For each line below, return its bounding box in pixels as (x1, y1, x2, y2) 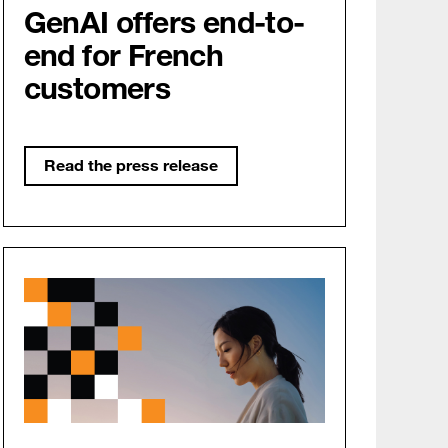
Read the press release (43, 155, 218, 175)
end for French (23, 36, 224, 73)
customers (23, 69, 171, 106)
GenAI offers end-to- (23, 3, 305, 40)
